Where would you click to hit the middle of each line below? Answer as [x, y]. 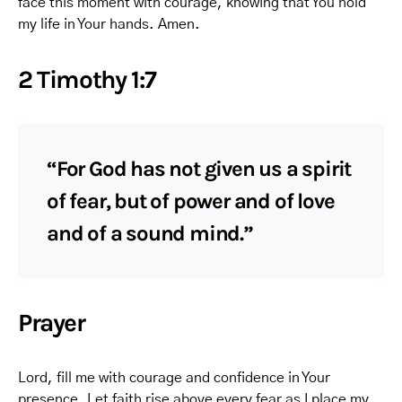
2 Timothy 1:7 [87, 79]
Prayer [52, 323]
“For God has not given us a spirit [199, 169]
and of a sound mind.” [150, 233]
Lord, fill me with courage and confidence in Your [174, 378]
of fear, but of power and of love [191, 201]
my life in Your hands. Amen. [109, 24]
